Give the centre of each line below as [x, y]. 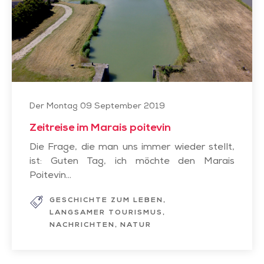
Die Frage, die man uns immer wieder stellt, [132, 148]
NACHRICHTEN [82, 225]
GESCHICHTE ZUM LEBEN [106, 201]
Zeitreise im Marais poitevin [100, 128]
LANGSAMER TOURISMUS [106, 213]
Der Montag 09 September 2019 [97, 106]
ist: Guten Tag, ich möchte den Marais [132, 162]
